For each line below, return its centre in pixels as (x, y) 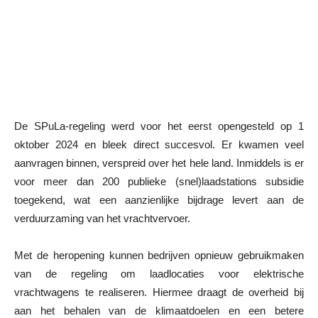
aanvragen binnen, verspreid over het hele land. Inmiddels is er (159, 163)
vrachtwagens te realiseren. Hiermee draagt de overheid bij (159, 292)
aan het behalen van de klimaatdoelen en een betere (159, 310)
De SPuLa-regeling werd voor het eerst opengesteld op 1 (159, 126)
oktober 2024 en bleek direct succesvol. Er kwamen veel (159, 144)
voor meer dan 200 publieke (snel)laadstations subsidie (159, 181)
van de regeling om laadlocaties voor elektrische (159, 273)
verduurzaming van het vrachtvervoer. (102, 218)
